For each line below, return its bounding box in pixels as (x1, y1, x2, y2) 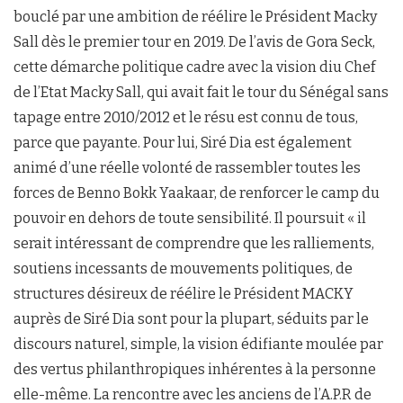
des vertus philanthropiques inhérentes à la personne (13, 360, 376, 378)
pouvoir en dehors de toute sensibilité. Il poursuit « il (13, 209, 366, 227)
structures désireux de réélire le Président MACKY (13, 284, 354, 302)
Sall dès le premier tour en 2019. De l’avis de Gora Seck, (13, 32, 375, 50)
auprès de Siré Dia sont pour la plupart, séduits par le (13, 309, 369, 327)
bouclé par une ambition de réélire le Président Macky (13, 7, 377, 25)
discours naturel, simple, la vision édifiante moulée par (13, 335, 383, 353)
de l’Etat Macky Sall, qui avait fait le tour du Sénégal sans (13, 83, 389, 101)
